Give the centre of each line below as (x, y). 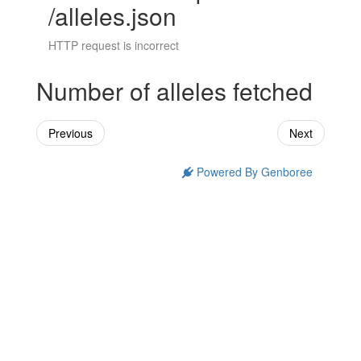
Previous (70, 133)
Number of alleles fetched (174, 91)
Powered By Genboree (253, 172)
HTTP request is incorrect (113, 46)
